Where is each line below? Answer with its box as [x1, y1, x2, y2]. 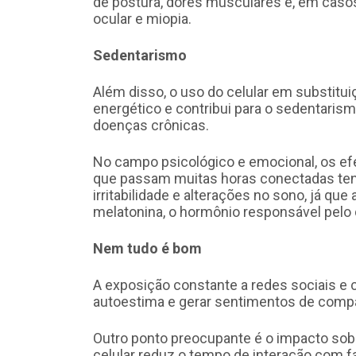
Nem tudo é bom [93, 240, 202, 257]
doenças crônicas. [93, 117, 209, 134]
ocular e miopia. [93, 10, 192, 28]
